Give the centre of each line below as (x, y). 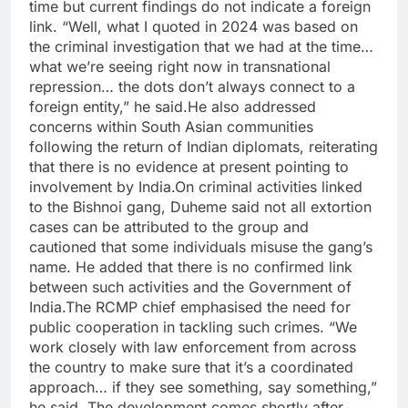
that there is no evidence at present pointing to (189, 167)
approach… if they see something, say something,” (203, 388)
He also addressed (252, 107)
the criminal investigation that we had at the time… (201, 47)
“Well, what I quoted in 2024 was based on (210, 27)
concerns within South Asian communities (171, 127)
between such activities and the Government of (190, 287)
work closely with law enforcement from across (193, 347)
